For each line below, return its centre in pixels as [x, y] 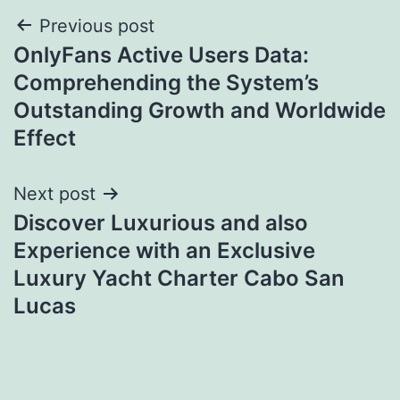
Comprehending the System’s [166, 82]
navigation [91, 71]
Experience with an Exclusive [164, 250]
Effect [45, 137]
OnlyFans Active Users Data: [161, 54]
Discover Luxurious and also [161, 222]
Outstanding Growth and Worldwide [200, 110]
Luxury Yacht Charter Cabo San [179, 278]
